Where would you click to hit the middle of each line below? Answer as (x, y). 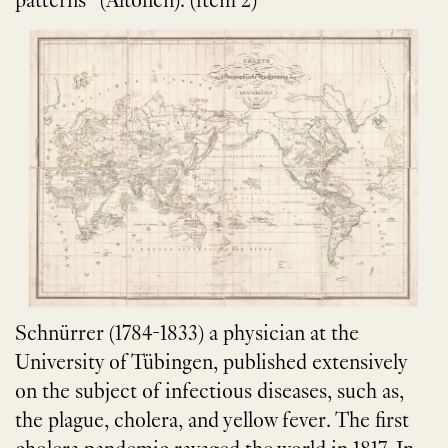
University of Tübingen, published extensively (211, 364)
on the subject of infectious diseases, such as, (209, 393)
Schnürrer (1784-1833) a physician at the (187, 335)
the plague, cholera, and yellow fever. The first (212, 422)
